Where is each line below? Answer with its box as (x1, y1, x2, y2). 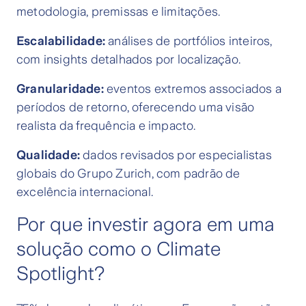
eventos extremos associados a (103, 82, 281, 96)
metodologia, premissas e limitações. (16, 5, 221, 19)
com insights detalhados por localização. (16, 53, 241, 67)
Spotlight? (16, 263, 105, 285)
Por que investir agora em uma (16, 214, 275, 236)
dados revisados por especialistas (80, 148, 272, 163)
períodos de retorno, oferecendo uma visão (16, 100, 255, 115)
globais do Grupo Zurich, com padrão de (16, 167, 240, 181)
